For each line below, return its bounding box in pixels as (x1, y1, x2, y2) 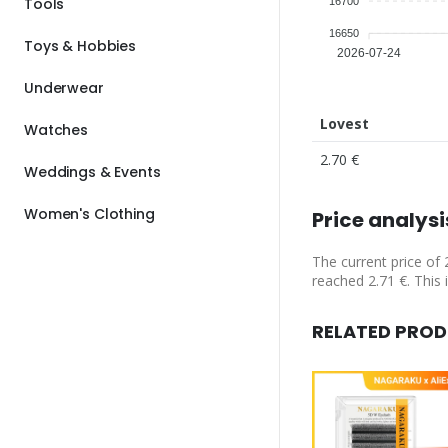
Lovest (320, 113, 369, 133)
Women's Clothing (24, 203, 155, 224)
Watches (24, 119, 89, 140)
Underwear (24, 77, 104, 98)
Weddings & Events (24, 161, 161, 182)
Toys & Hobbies (24, 35, 137, 56)
